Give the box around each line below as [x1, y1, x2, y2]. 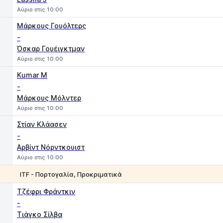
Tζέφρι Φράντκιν [17, 187, 75, 196]
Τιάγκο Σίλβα [17, 210, 62, 219]
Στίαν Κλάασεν [17, 120, 67, 128]
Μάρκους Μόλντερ [17, 94, 81, 102]
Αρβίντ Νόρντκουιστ [17, 143, 85, 151]
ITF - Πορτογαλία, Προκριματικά [20, 170, 122, 178]
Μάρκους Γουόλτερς [17, 21, 86, 30]
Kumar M [17, 71, 47, 79]
